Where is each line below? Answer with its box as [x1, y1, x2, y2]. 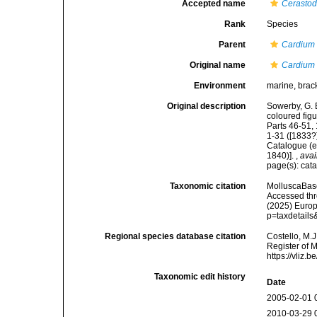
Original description [167, 101, 246, 111]
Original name [190, 60, 246, 70]
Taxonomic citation [170, 181, 246, 191]
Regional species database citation [105, 231, 246, 241]
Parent [219, 40, 246, 50]
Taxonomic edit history [154, 272, 246, 282]
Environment [194, 81, 246, 91]
